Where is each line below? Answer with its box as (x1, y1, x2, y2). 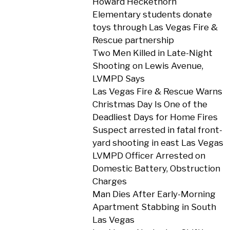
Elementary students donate (92, 9, 212, 20)
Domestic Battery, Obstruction (92, 163, 220, 174)
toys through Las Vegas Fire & (92, 22, 218, 32)
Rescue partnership (92, 35, 174, 45)
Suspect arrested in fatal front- (92, 125, 222, 135)
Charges (92, 176, 127, 186)
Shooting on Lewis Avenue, (92, 61, 203, 71)
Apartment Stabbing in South (92, 202, 216, 212)
